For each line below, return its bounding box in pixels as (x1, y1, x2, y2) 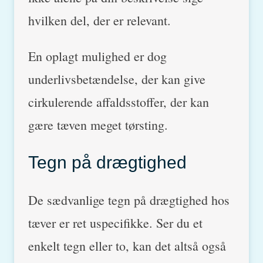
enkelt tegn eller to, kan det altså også (28, 237, 226, 254)
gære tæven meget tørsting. (28, 116, 168, 133)
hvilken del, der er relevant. (28, 11, 171, 29)
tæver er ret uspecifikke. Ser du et (28, 214, 203, 231)
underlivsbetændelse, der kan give (28, 70, 205, 87)
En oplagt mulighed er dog (28, 47, 167, 65)
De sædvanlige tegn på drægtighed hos (28, 191, 230, 208)
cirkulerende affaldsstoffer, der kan (28, 93, 209, 110)
